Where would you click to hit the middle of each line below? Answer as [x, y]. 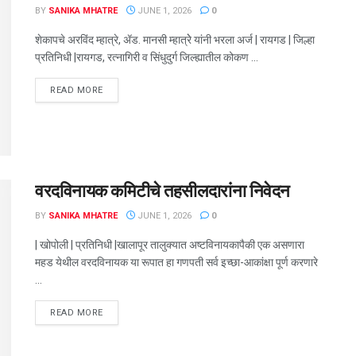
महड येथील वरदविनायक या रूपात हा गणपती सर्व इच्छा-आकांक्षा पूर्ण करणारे [176, 262]
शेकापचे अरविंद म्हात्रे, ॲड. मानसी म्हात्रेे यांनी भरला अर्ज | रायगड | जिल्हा [175, 40]
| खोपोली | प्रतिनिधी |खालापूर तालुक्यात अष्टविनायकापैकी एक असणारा [170, 244]
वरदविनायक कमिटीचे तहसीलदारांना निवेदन [163, 191]
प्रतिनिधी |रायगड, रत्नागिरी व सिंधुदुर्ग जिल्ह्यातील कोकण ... [147, 58]
